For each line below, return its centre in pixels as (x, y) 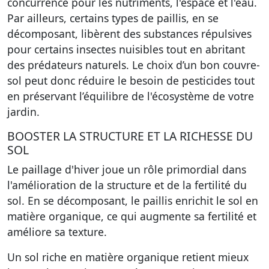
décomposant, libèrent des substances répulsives (129, 34)
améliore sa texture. (57, 232)
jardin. (23, 112)
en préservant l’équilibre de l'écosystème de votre (131, 96)
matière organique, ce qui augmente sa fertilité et (132, 216)
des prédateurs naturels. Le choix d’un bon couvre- (134, 65)
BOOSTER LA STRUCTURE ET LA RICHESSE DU (130, 136)
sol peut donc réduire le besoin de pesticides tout (131, 80)
